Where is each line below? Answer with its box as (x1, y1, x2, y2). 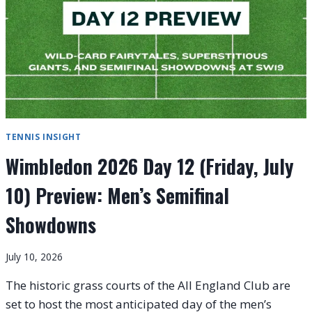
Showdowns (6, 210, 96, 240)
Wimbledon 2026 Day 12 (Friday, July (6, 152, 294, 181)
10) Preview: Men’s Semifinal (6, 181, 229, 210)
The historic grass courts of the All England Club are (6, 276, 290, 293)
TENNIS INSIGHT (6, 131, 81, 143)
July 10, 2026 (6, 249, 63, 263)
